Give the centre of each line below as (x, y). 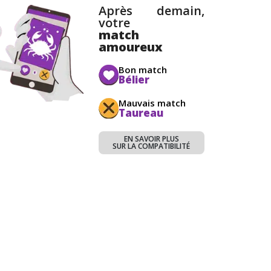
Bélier (134, 79)
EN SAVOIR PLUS (151, 139)
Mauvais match (152, 103)
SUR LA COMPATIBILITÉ (152, 146)
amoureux (130, 47)
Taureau (141, 113)
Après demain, (151, 10)
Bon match (142, 69)
